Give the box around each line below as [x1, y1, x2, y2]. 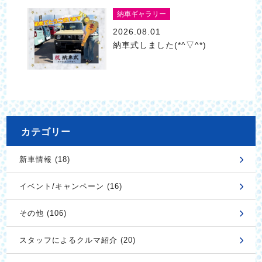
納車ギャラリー [116, 10, 166, 19]
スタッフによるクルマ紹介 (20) [19, 236, 136, 245]
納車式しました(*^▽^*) [112, 40, 206, 50]
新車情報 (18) [19, 155, 70, 164]
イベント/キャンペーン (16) [19, 182, 122, 191]
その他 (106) [19, 209, 67, 218]
